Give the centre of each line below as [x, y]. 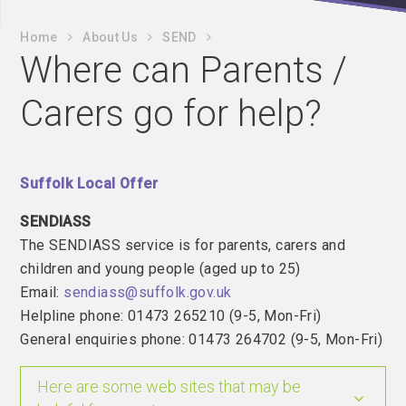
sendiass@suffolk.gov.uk [148, 292]
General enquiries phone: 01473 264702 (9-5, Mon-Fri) [202, 339]
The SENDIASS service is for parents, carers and [183, 245]
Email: [42, 292]
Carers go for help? [171, 114]
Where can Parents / [184, 70]
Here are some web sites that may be [169, 387]
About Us [110, 37]
